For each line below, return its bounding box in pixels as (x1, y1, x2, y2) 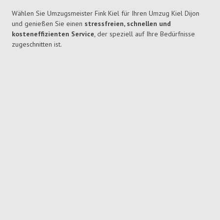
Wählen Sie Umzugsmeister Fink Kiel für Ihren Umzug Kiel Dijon (12, 9, 199, 18)
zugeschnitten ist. (12, 40, 62, 49)
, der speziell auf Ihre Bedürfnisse (94, 29, 195, 39)
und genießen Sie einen (12, 19, 84, 28)
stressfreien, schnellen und (84, 19, 171, 28)
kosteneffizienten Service (12, 29, 94, 39)
